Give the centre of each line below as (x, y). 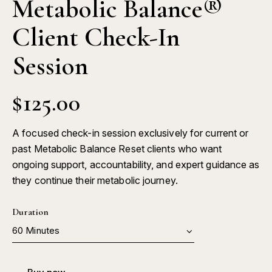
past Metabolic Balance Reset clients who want (117, 149)
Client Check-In (96, 37)
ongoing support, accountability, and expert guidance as (136, 165)
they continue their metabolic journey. (95, 181)
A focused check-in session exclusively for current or (131, 133)
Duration (30, 212)
